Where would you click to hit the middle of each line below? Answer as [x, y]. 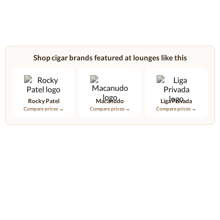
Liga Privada [177, 101]
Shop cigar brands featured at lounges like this [110, 57]
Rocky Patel [43, 101]
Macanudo [110, 101]
